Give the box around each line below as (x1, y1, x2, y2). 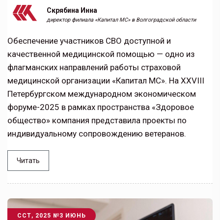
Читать (17, 157, 40, 165)
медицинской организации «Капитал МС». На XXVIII (7, 76, 204, 85)
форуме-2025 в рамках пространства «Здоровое (7, 102, 194, 112)
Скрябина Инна (47, 6, 97, 14)
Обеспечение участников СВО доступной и (7, 36, 171, 46)
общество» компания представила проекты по (7, 115, 187, 125)
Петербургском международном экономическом (7, 89, 196, 99)
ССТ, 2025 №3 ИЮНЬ (17, 212, 86, 219)
